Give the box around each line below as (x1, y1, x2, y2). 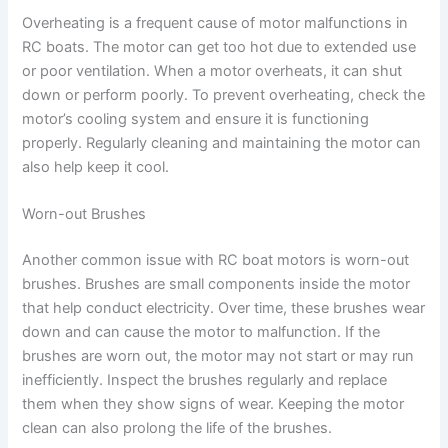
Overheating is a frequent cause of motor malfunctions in (22, 13, 409, 32)
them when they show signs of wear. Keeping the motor (22, 394, 405, 413)
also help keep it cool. (22, 157, 170, 176)
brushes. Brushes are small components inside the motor (22, 274, 411, 293)
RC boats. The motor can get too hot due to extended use (22, 37, 417, 56)
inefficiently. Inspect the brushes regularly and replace (22, 370, 388, 389)
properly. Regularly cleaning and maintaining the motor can (22, 133, 422, 152)
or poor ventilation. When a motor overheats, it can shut (22, 61, 403, 80)
